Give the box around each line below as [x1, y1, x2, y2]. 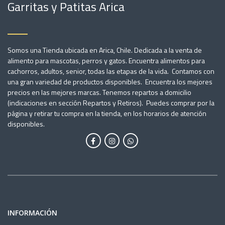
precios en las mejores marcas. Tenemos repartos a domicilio [8, 86, 191, 97]
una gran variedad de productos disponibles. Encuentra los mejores [8, 76, 212, 87]
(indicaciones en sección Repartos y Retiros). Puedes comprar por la [8, 97, 214, 108]
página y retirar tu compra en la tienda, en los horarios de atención [8, 107, 206, 119]
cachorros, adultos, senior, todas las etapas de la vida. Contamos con [8, 65, 214, 76]
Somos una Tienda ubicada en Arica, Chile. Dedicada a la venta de [8, 44, 202, 55]
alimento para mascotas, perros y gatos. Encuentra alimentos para [8, 55, 205, 66]
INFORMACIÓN [8, 207, 57, 217]
